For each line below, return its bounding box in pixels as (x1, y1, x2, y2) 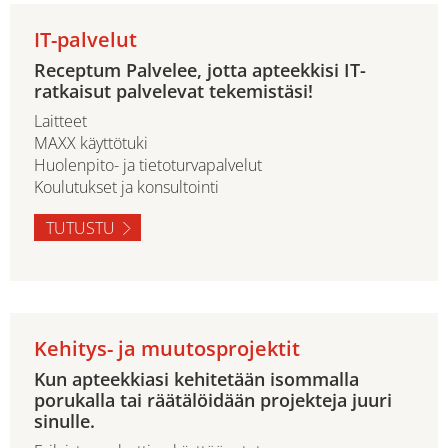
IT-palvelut (34, 25, 137, 53)
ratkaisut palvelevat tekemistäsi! (34, 78, 313, 103)
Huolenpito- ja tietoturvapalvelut (34, 153, 262, 176)
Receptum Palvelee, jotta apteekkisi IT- (34, 57, 366, 82)
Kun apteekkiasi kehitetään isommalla (34, 366, 359, 391)
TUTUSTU (46, 216, 115, 239)
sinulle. (34, 408, 95, 433)
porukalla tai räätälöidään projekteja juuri (34, 387, 392, 412)
